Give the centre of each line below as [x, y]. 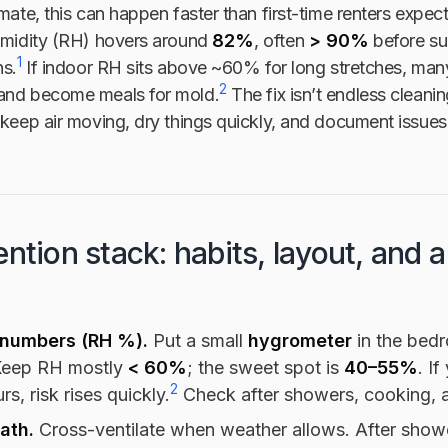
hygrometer [300, 340]
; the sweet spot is [265, 367]
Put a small [198, 340]
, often [281, 40]
